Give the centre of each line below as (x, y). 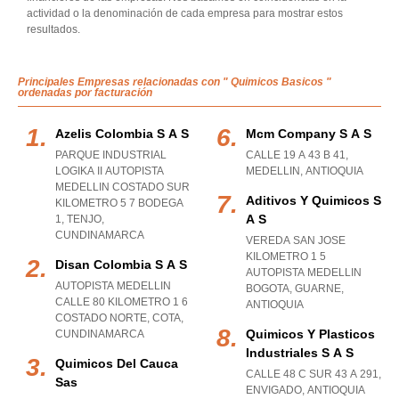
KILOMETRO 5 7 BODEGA (119, 203)
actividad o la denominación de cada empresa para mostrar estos (185, 13)
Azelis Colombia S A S (122, 134)
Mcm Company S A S (309, 134)
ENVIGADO (274, 390)
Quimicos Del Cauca (117, 363)
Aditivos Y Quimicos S (313, 200)
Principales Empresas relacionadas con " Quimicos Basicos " (175, 82)
